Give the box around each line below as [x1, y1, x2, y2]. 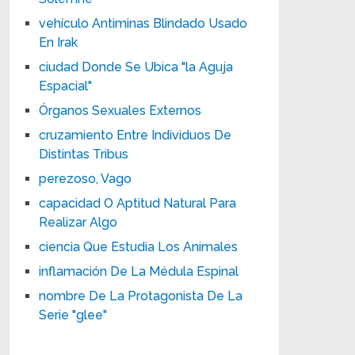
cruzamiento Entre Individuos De [39, 127, 232, 143]
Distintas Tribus [39, 146, 129, 162]
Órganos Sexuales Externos [39, 102, 202, 118]
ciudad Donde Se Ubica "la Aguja [39, 59, 234, 74]
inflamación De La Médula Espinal [39, 263, 239, 279]
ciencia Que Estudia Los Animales [39, 239, 239, 254]
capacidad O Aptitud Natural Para [39, 195, 237, 211]
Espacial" [39, 78, 93, 94]
